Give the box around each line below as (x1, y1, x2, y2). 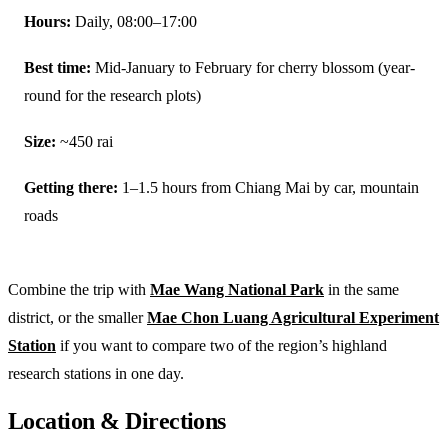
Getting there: (24, 178, 118, 196)
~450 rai (56, 132, 113, 150)
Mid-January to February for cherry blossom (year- (91, 58, 415, 76)
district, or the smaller (8, 308, 147, 326)
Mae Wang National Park (150, 280, 324, 298)
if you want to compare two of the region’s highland (56, 336, 387, 354)
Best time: (24, 58, 91, 76)
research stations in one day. (8, 364, 184, 382)
